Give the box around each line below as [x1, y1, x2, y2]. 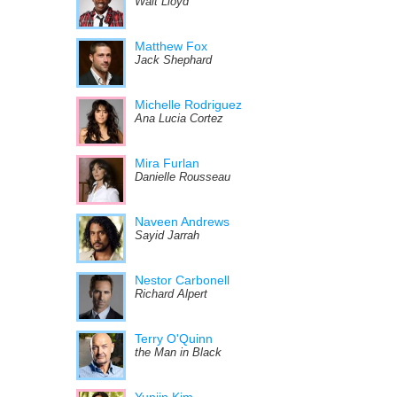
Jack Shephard [135, 54, 212, 66]
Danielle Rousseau [135, 171, 230, 183]
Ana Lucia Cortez [135, 113, 223, 125]
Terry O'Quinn [135, 331, 213, 346]
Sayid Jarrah [135, 230, 199, 242]
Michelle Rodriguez [135, 97, 242, 112]
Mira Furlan [135, 156, 199, 170]
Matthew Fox [135, 39, 207, 53]
